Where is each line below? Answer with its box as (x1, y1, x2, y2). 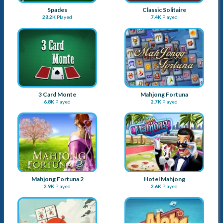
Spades (47, 5, 68, 13)
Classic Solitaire (142, 5, 187, 13)
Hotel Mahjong (143, 175, 185, 183)
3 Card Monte (38, 90, 77, 98)
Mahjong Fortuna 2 (31, 175, 84, 183)
